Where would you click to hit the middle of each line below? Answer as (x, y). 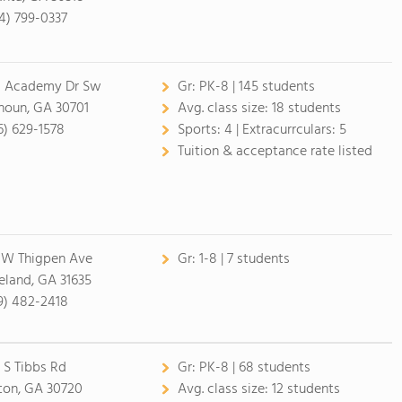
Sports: (201, 130)
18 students (306, 109)
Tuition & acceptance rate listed (275, 152)
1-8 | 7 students (244, 259)
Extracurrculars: (290, 130)
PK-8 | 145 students (257, 87)
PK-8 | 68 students (254, 368)
